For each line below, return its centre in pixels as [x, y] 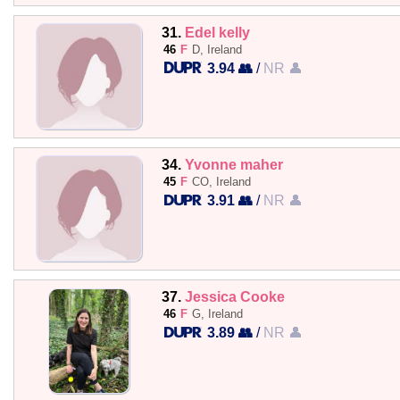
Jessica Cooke [234, 296]
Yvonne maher [233, 164]
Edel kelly [217, 32]
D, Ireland [217, 49]
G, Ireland [217, 314]
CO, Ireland [221, 181]
